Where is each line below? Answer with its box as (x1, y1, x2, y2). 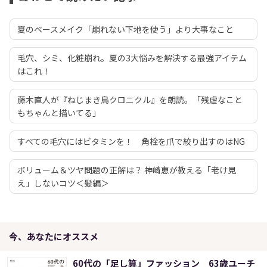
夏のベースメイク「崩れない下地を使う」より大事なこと (17, 23, 234, 36)
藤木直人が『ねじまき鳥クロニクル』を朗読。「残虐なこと (17, 94, 243, 106)
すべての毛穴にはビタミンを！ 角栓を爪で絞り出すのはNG (17, 135, 245, 148)
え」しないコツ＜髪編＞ (17, 177, 109, 190)
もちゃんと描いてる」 (17, 107, 101, 119)
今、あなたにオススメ (9, 230, 98, 243)
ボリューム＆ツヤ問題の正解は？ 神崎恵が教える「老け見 (17, 164, 236, 176)
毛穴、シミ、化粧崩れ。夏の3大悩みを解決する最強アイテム (17, 52, 247, 64)
